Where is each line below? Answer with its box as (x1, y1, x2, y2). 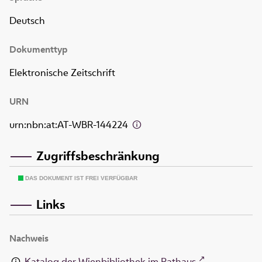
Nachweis (9, 232, 49, 245)
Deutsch (9, 14, 45, 27)
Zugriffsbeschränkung (36, 147, 160, 164)
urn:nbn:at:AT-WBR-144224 (9, 118, 130, 132)
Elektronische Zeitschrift (9, 66, 115, 80)
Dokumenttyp (9, 43, 67, 56)
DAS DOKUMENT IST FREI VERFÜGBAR (25, 175, 137, 182)
